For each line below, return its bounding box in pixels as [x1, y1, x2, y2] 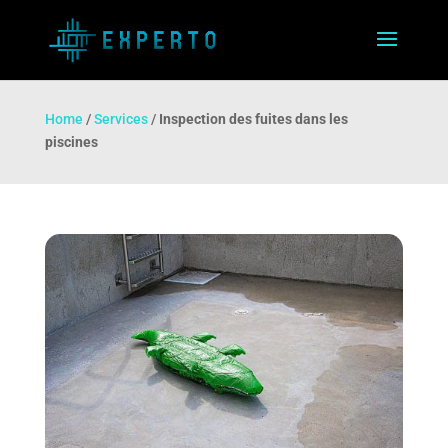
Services [93, 111, 148, 127]
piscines [44, 134, 98, 150]
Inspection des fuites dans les [158, 111, 348, 127]
